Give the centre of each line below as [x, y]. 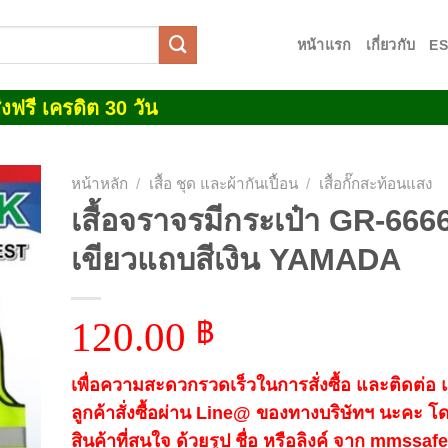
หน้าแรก [324, 44]
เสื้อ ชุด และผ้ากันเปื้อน [223, 183]
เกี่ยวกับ [390, 44]
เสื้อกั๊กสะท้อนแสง [375, 183]
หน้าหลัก [99, 183]
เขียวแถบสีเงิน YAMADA [235, 258]
